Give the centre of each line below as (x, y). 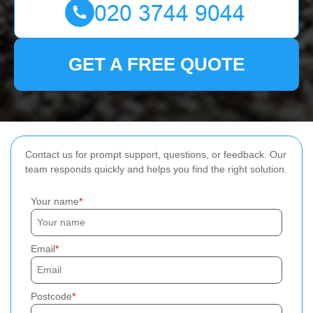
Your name (55, 201)
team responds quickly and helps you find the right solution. (156, 169)
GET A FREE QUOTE (156, 64)
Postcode (51, 296)
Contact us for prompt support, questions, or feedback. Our (156, 154)
